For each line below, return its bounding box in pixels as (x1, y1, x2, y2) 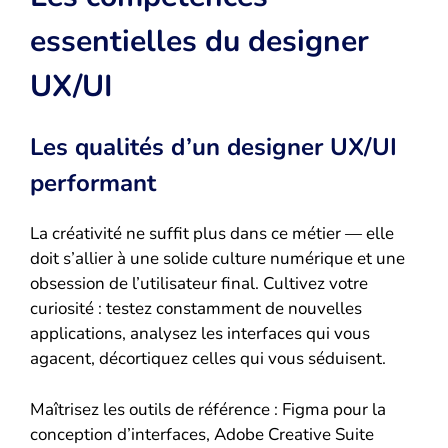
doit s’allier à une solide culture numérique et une (30, 247, 405, 271)
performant (30, 167, 156, 200)
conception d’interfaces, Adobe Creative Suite (30, 422, 374, 446)
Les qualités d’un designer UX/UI (30, 131, 397, 164)
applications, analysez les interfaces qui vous (30, 322, 370, 346)
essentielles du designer (30, 21, 369, 63)
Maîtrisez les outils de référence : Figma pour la (30, 397, 386, 421)
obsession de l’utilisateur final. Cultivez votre (30, 272, 368, 296)
